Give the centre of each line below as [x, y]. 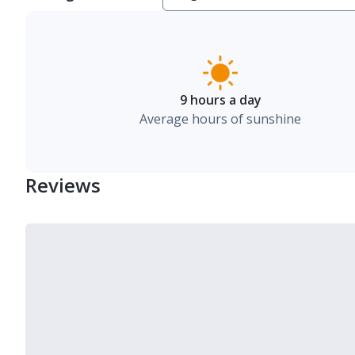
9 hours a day [220, 100]
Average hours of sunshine [221, 119]
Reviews [63, 185]
